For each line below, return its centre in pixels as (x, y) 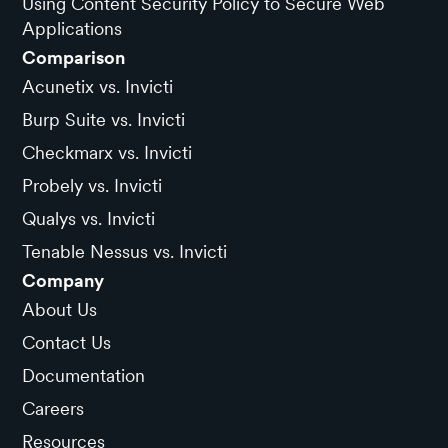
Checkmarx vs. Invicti (107, 152)
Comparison (74, 57)
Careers (53, 408)
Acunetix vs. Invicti (98, 86)
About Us (60, 309)
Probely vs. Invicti (92, 185)
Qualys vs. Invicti (89, 218)
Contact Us (67, 342)
